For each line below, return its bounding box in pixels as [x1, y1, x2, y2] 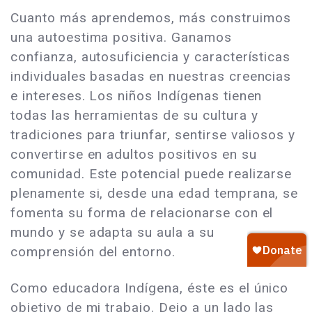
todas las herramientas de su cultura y [10, 107, 258, 124]
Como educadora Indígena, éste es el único [10, 280, 289, 297]
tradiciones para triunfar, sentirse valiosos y [10, 127, 296, 143]
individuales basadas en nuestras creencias [10, 68, 292, 85]
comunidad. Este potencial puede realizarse [10, 166, 292, 182]
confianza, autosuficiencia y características [10, 49, 291, 65]
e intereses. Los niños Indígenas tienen [10, 88, 263, 104]
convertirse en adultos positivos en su [10, 146, 257, 163]
